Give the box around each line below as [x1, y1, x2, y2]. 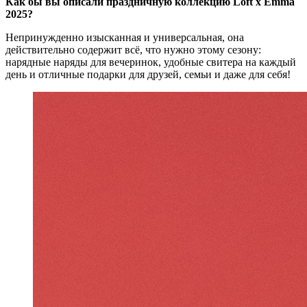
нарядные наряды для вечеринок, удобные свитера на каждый [5, 56, 296, 69]
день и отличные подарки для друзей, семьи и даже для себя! [5, 69, 291, 81]
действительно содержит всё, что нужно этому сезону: [5, 44, 261, 56]
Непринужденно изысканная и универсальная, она [5, 32, 244, 44]
